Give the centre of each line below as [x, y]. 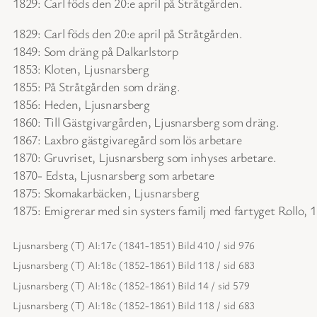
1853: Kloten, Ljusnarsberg [81, 68]
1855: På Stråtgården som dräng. [97, 86]
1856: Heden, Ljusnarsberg [81, 104]
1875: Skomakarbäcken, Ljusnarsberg [106, 192]
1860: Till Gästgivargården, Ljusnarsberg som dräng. [146, 121]
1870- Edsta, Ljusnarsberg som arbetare [114, 174]
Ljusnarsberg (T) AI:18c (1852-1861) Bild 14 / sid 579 [131, 285]
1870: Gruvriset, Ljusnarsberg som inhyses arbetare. [145, 157]
